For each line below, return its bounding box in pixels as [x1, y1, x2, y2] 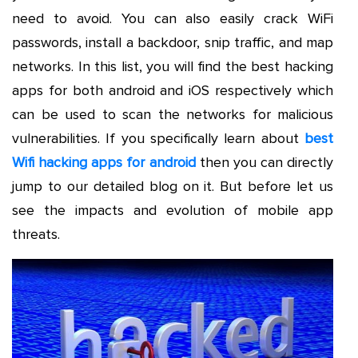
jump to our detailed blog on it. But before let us [12, 177, 333, 195]
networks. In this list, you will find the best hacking [12, 58, 333, 75]
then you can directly [195, 153, 333, 171]
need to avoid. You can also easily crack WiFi [12, 10, 333, 27]
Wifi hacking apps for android [12, 153, 196, 171]
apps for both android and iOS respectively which [12, 82, 333, 99]
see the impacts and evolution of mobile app [12, 201, 333, 219]
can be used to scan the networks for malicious [12, 105, 333, 123]
